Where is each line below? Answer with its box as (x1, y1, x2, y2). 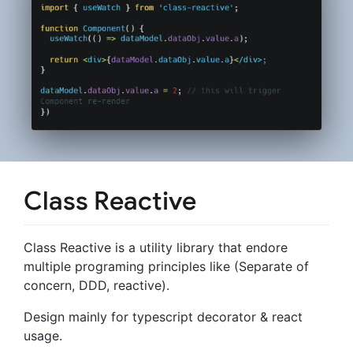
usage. (24, 327, 62, 344)
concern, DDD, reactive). (24, 277, 169, 293)
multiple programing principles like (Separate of (24, 258, 309, 274)
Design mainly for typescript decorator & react (24, 308, 303, 325)
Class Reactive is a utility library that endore (24, 239, 288, 255)
